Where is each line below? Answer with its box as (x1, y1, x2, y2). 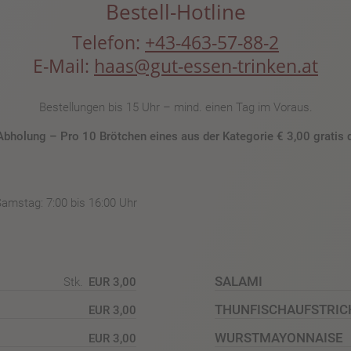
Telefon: (72, 29, 145, 55)
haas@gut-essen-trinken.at (94, 52, 318, 78)
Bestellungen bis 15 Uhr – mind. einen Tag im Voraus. (38, 100, 313, 114)
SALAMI (215, 273, 262, 289)
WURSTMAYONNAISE (215, 330, 343, 346)
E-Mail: (33, 52, 94, 78)
